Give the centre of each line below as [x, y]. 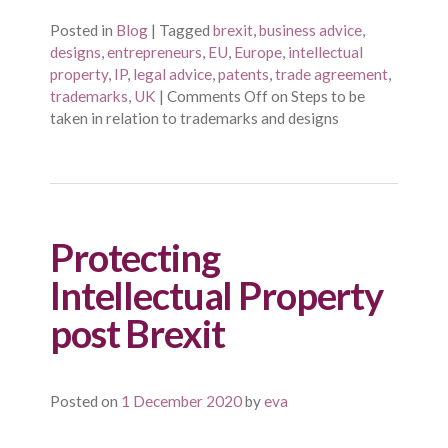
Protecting [135, 256]
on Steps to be [316, 95]
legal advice [172, 73]
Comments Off [217, 95]
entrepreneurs [154, 51]
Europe [258, 51]
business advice [310, 29]
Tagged [184, 29]
